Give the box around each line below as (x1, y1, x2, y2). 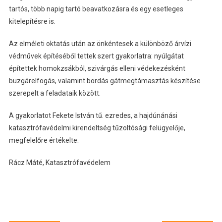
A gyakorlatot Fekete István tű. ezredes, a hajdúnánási (8, 111, 177, 119)
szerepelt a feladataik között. (8, 89, 101, 97)
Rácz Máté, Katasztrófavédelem (8, 159, 111, 166)
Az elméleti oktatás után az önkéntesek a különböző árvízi (8, 40, 191, 48)
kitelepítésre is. (8, 17, 55, 25)
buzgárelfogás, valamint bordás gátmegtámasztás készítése (8, 77, 201, 85)
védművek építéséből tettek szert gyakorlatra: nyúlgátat (8, 52, 184, 60)
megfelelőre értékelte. (8, 136, 79, 144)
